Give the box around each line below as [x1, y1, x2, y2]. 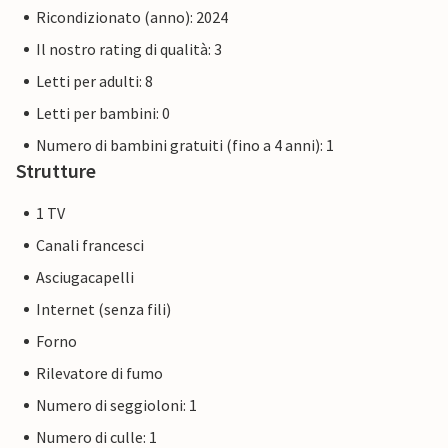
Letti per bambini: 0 [36, 103, 170, 124]
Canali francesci [36, 235, 144, 256]
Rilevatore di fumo [36, 363, 163, 384]
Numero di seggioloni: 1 [36, 395, 197, 416]
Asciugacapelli [36, 267, 134, 288]
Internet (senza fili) [36, 299, 171, 320]
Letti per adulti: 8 [36, 71, 153, 92]
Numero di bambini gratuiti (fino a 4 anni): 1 [36, 135, 334, 156]
